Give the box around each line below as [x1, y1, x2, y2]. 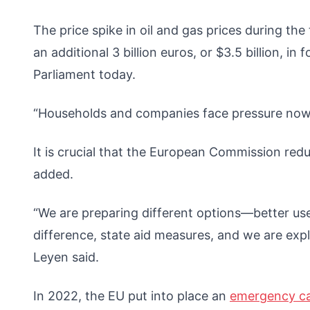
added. [33, 166, 73, 181]
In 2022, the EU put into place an [33, 288, 230, 303]
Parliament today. [33, 66, 136, 82]
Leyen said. [33, 249, 106, 264]
